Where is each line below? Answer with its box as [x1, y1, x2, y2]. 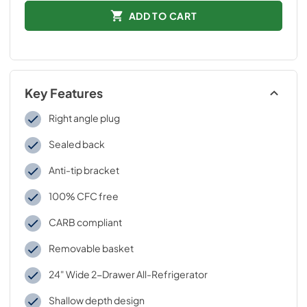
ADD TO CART [128, 9, 197, 22]
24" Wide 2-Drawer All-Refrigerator [48, 268, 208, 280]
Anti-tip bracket [48, 164, 119, 176]
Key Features [25, 86, 103, 101]
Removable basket [48, 242, 134, 254]
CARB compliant [48, 216, 122, 228]
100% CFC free [48, 190, 119, 202]
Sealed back [48, 138, 105, 150]
